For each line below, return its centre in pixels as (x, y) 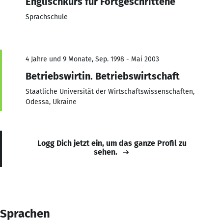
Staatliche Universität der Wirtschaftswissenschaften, (110, 91)
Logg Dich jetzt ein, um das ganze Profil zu (112, 143)
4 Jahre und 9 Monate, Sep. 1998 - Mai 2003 (92, 59)
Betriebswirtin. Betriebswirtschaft (103, 76)
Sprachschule (47, 17)
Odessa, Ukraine (51, 102)
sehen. (106, 152)
